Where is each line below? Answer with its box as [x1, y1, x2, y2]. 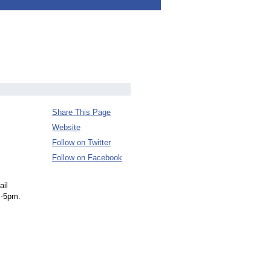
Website [52, 123, 80, 132]
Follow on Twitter [52, 138, 111, 147]
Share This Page [52, 108, 111, 117]
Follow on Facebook [52, 153, 122, 162]
